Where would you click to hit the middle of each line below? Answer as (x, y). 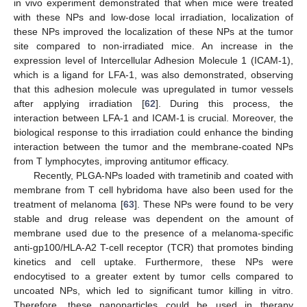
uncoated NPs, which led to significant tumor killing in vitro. (153, 290)
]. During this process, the (224, 103)
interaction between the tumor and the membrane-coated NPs (153, 146)
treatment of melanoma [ (69, 204)
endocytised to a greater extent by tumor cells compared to (153, 276)
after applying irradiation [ (79, 103)
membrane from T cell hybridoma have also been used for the (153, 189)
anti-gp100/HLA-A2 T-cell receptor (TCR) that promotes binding (153, 247)
